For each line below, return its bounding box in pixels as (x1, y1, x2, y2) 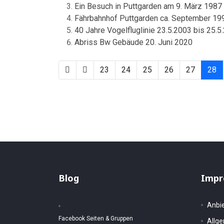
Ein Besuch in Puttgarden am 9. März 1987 (74, 1, 222, 11)
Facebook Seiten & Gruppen (58, 215, 133, 222)
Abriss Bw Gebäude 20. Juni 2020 (74, 37, 192, 47)
